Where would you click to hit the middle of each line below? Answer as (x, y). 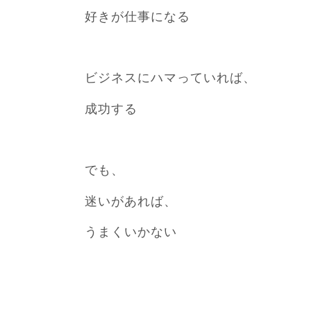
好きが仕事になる (137, 16)
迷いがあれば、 (131, 201)
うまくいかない (131, 232)
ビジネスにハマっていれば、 (170, 78)
